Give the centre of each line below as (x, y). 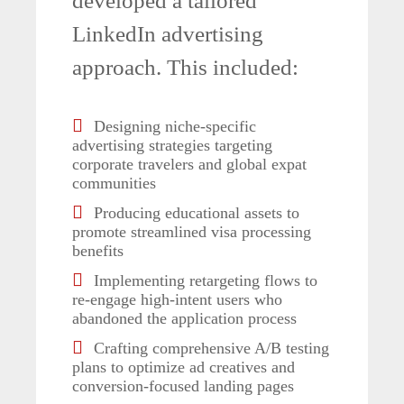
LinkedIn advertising (168, 34)
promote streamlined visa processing (192, 232)
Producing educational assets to (194, 213)
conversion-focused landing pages (183, 386)
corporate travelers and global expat (189, 165)
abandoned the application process (184, 319)
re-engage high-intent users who (177, 300)
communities (114, 184)
